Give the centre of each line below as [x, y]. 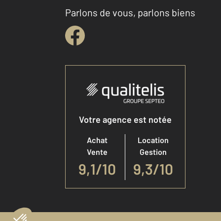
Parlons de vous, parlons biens [130, 12]
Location [153, 140]
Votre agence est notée [125, 119]
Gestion [153, 152]
